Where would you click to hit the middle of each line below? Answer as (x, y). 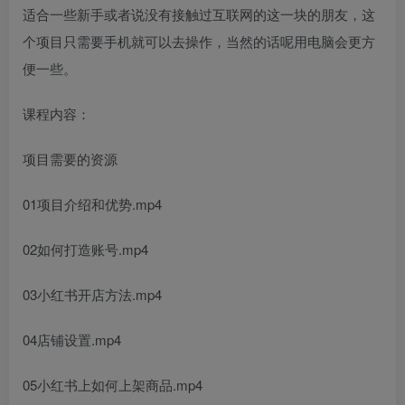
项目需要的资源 (70, 158)
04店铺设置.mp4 (72, 339)
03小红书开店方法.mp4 (92, 294)
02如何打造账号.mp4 (85, 249)
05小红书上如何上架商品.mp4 (113, 384)
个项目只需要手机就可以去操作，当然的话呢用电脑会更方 (199, 41)
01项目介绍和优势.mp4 (92, 203)
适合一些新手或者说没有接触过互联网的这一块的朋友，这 (199, 14)
